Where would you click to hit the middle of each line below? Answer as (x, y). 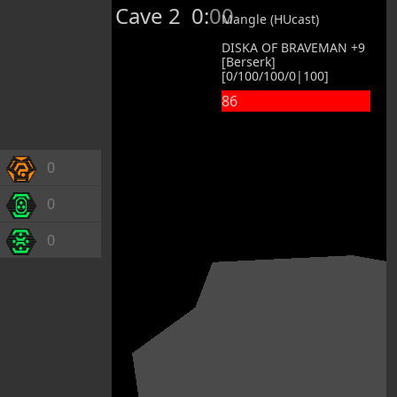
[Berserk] (249, 62)
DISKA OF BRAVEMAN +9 (293, 47)
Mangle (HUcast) (270, 19)
